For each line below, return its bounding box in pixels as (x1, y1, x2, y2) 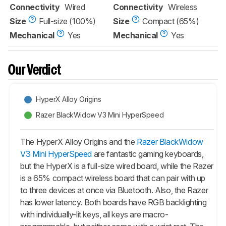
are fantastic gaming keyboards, (92, 148, 204, 159)
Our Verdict (8, 64, 62, 77)
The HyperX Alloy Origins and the (20, 136, 137, 147)
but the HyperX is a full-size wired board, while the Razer (20, 160, 214, 171)
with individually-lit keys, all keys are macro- (20, 209, 168, 219)
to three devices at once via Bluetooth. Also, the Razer (20, 185, 208, 195)
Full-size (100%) (39, 16, 96, 26)
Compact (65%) (142, 16, 199, 26)
